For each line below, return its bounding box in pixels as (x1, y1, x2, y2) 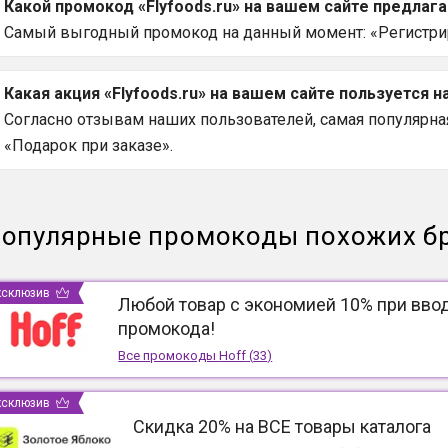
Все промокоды (118, 348, 220, 364)
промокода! (118, 318, 216, 340)
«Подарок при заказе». (3, 136, 173, 156)
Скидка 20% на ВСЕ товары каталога (132, 416, 431, 438)
